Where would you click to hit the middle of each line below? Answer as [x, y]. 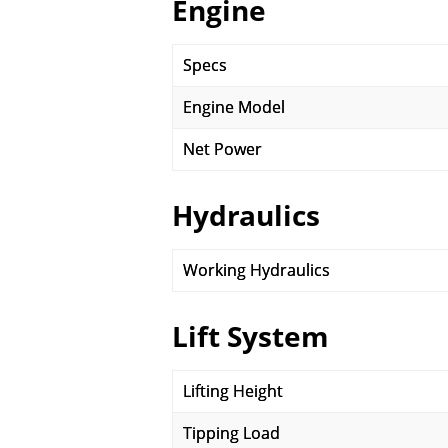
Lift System [250, 336]
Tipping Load [231, 433]
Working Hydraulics [256, 270]
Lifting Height [233, 391]
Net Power [222, 149]
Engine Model [234, 107]
